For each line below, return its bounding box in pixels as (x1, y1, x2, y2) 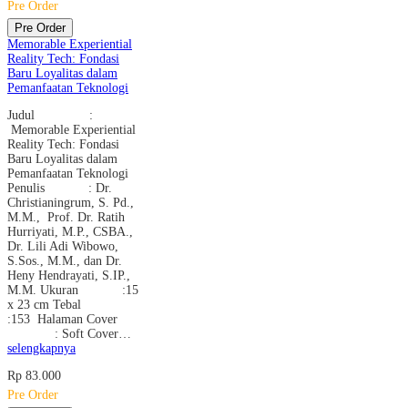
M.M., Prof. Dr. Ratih (7, 209, 125, 224)
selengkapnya (7, 341, 76, 355)
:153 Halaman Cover (7, 311, 117, 326)
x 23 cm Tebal (7, 297, 132, 311)
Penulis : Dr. (7, 180, 112, 195)
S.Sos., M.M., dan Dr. (7, 253, 122, 268)
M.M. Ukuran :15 (7, 282, 138, 297)
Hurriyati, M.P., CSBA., (7, 224, 133, 239)
